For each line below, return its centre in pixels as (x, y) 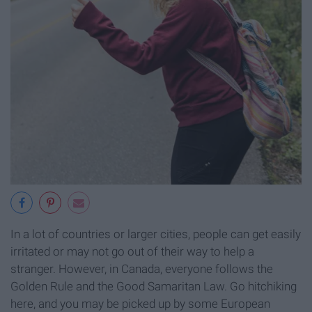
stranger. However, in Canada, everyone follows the (142, 268)
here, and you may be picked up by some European (140, 303)
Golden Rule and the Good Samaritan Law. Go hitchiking (154, 286)
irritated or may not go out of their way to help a (132, 251)
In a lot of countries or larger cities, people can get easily (156, 234)
